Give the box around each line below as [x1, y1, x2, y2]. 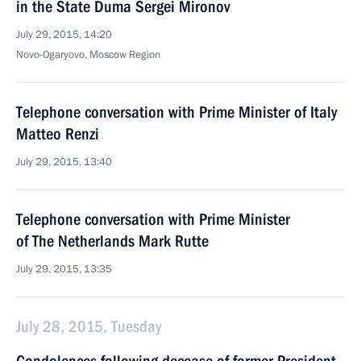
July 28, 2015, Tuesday [16, 317, 161, 336]
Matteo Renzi [16, 124, 99, 143]
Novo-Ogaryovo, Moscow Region [16, 48, 160, 62]
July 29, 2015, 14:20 [16, 27, 112, 42]
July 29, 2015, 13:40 [16, 155, 112, 169]
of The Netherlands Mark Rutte [16, 231, 209, 251]
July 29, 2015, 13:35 [16, 262, 112, 276]
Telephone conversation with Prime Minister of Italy [16, 102, 337, 122]
